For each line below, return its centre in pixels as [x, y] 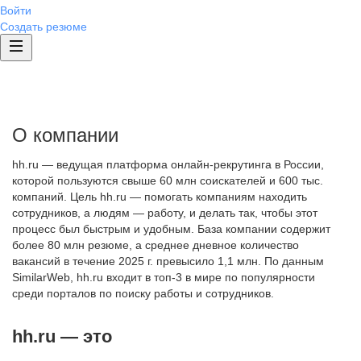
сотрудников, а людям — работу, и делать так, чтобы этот [165, 213]
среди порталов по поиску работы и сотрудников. [143, 293]
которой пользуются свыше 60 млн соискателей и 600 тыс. [168, 180]
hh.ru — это [62, 336]
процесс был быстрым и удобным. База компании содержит [171, 229]
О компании [65, 135]
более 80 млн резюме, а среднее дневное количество [156, 245]
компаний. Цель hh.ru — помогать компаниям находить [160, 197]
